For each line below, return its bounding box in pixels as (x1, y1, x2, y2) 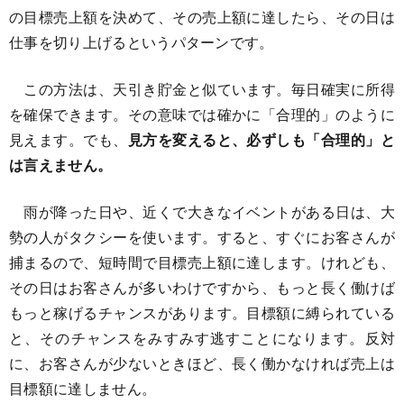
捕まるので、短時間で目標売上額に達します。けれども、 (9, 252, 395, 272)
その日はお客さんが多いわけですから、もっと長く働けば (9, 277, 395, 298)
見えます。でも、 (9, 129, 128, 150)
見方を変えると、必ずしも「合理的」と (127, 129, 396, 150)
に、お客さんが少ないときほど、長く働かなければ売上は (9, 353, 395, 373)
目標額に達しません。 (9, 378, 157, 399)
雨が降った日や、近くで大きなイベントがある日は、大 (9, 201, 395, 222)
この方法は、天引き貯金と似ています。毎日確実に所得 (9, 78, 395, 99)
